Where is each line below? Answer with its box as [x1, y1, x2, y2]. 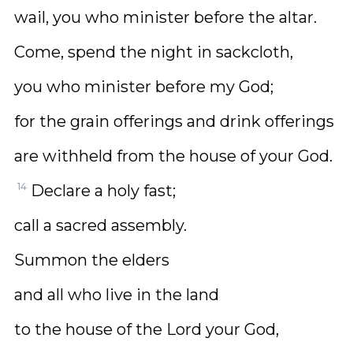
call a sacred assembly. [14, 216, 187, 235]
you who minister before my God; [14, 77, 273, 96]
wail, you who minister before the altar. [14, 8, 317, 27]
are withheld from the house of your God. [14, 147, 333, 165]
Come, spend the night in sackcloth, [14, 43, 293, 61]
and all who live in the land [14, 285, 219, 304]
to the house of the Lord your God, [14, 320, 279, 339]
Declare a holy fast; [31, 181, 176, 200]
